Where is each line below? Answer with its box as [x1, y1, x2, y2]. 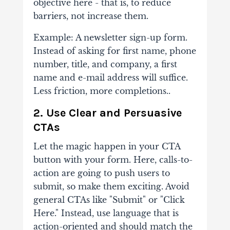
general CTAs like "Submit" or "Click [33, 195, 185, 205]
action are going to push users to [33, 168, 170, 179]
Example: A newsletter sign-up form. [33, 32, 187, 43]
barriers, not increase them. [33, 11, 148, 22]
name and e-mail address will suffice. [33, 72, 188, 83]
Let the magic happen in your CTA [33, 141, 180, 152]
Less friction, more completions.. [33, 86, 170, 97]
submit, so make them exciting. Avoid [33, 181, 189, 192]
